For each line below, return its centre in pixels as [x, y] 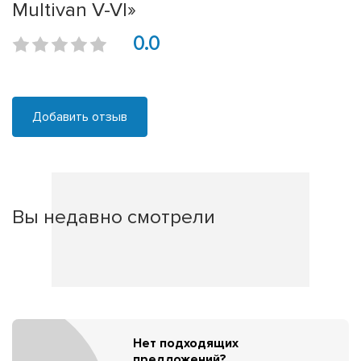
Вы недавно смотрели [114, 217]
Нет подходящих [186, 343]
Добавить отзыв [80, 117]
